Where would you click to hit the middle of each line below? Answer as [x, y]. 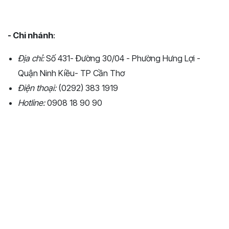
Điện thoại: [37, 88]
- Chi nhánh [30, 35]
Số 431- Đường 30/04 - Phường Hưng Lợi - [122, 58]
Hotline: [31, 102]
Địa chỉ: [31, 58]
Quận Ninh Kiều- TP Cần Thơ [71, 73]
